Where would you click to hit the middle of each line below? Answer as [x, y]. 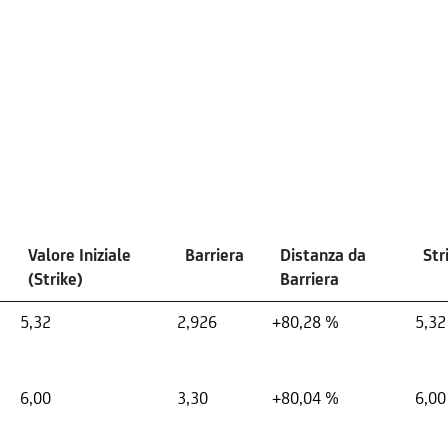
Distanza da [323, 254]
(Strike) [55, 278]
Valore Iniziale [79, 254]
